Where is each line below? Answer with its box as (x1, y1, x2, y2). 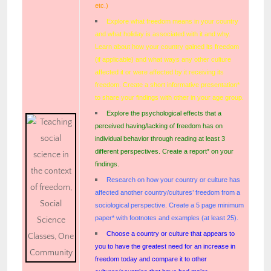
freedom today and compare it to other (95, 255, 207, 263)
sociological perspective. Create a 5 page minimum (95, 201, 244, 209)
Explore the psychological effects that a (106, 109, 222, 117)
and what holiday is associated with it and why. (95, 30, 230, 38)
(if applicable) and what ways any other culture (95, 55, 231, 63)
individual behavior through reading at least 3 (95, 134, 225, 142)
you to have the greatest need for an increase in (95, 242, 235, 250)
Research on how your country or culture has (106, 175, 241, 183)
